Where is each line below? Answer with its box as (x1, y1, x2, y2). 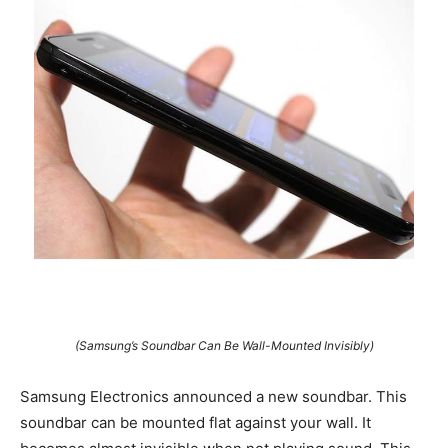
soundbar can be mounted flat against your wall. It (20, 413, 371, 433)
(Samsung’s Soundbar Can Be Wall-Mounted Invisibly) (74, 338, 374, 354)
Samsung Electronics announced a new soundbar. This (20, 387, 407, 407)
